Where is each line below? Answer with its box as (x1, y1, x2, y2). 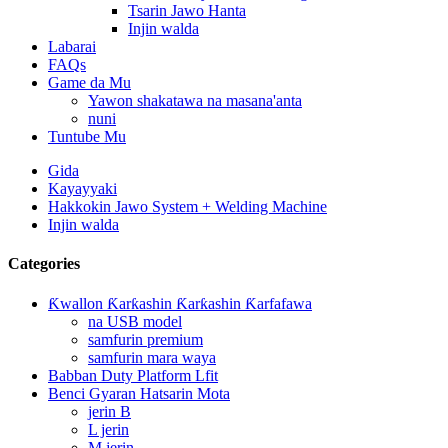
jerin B (88, 402, 131, 420)
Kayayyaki (48, 180, 117, 197)
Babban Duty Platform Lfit (48, 366, 218, 384)
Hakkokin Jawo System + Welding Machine (48, 198, 327, 215)
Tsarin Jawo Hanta (128, 2, 246, 19)
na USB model (88, 312, 182, 330)
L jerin (88, 420, 129, 438)
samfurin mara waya (88, 348, 216, 366)
